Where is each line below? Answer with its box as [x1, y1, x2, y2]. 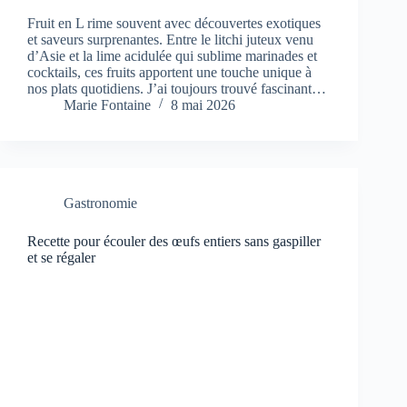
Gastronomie [64, 194, 137, 211]
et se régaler [27, 249, 95, 265]
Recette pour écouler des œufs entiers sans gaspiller [27, 233, 321, 249]
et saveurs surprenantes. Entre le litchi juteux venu [27, 31, 313, 47]
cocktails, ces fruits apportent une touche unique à [27, 64, 312, 80]
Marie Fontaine [64, 96, 151, 113]
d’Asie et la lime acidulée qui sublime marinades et [27, 47, 317, 64]
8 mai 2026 [171, 96, 235, 113]
